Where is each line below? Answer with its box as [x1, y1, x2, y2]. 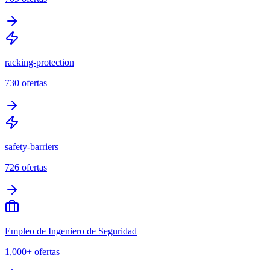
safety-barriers [5, 141, 58, 152]
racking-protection [5, 57, 74, 67]
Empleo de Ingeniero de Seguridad [5, 225, 137, 236]
